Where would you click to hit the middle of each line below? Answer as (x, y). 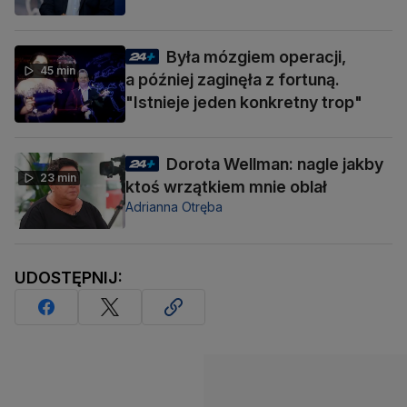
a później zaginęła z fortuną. (233, 80)
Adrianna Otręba (174, 206)
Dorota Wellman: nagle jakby (275, 164)
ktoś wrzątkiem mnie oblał (226, 186)
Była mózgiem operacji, (256, 57)
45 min (58, 71)
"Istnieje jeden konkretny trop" (244, 103)
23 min (58, 177)
